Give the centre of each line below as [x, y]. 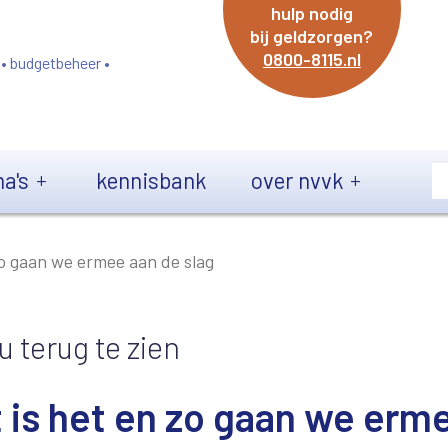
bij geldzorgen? [312, 36]
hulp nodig [311, 13]
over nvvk [297, 179]
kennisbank [151, 179]
